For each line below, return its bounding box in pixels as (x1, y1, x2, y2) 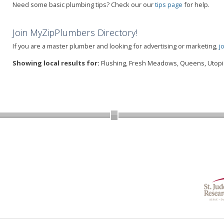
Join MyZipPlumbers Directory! (12, 26, 137, 38)
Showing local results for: (12, 58, 99, 67)
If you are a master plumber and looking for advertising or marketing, (12, 41, 219, 50)
